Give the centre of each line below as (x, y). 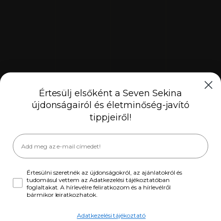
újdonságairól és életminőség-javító (110, 105)
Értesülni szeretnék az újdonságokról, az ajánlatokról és (104, 172)
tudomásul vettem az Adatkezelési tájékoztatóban (98, 180)
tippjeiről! (110, 118)
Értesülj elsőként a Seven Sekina (110, 93)
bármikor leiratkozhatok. (62, 194)
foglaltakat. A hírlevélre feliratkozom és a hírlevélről (99, 187)
